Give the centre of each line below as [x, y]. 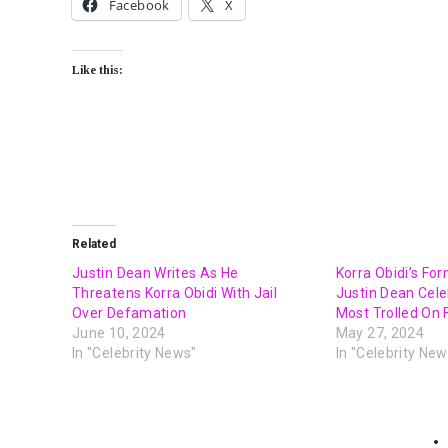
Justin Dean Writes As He [155, 273]
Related [94, 244]
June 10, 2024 [119, 333]
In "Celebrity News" [134, 353]
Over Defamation [129, 313]
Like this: [97, 70]
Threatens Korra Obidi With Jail [175, 293]
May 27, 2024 [380, 333]
